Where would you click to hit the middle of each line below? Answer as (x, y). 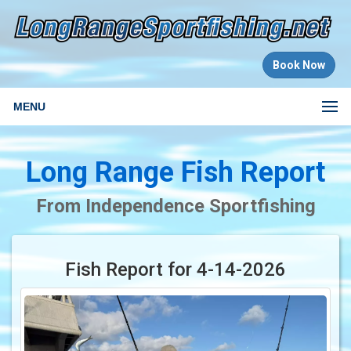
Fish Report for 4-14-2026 (175, 269)
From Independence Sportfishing (175, 206)
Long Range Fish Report (175, 172)
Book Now (299, 65)
